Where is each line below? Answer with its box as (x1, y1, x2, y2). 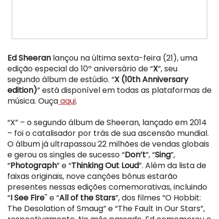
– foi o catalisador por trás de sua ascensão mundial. (7, 128, 209, 139)
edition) (7, 85, 37, 96)
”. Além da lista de (139, 160, 206, 172)
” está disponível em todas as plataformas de (37, 85, 212, 96)
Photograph (10, 160, 57, 172)
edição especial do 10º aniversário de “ (7, 63, 153, 75)
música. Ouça (7, 95, 58, 107)
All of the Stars (59, 192, 115, 204)
